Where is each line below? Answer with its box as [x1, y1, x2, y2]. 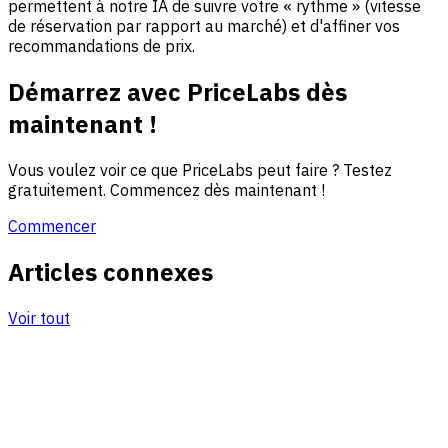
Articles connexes [8, 256, 213, 289]
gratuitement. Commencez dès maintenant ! [8, 180, 325, 201]
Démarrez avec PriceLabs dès [8, 76, 347, 109]
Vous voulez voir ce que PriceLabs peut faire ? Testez [8, 160, 392, 181]
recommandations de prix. [8, 36, 195, 57]
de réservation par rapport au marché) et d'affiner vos [8, 16, 400, 37]
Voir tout [8, 308, 70, 329]
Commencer [8, 216, 96, 237]
